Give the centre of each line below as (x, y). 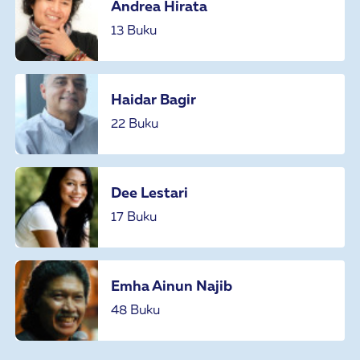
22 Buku (134, 123)
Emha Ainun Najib (171, 285)
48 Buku (135, 309)
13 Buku (133, 30)
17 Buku (133, 216)
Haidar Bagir (153, 99)
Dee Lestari (149, 192)
